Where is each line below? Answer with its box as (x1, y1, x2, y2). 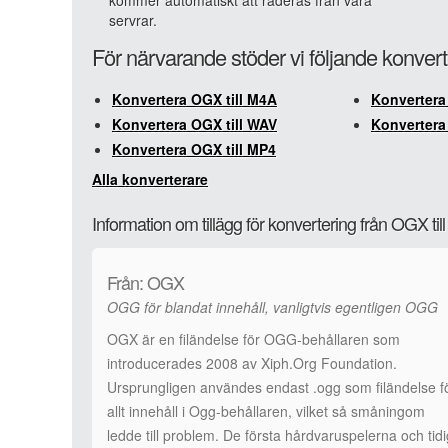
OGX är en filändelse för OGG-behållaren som (107, 329, 400, 349)
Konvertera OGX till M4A (112, 89, 277, 109)
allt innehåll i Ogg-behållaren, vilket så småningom (107, 401, 425, 421)
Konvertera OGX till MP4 (112, 139, 276, 159)
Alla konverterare (92, 169, 208, 189)
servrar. (109, 10, 157, 30)
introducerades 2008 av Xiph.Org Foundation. (107, 353, 397, 373)
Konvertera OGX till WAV (112, 114, 277, 134)
